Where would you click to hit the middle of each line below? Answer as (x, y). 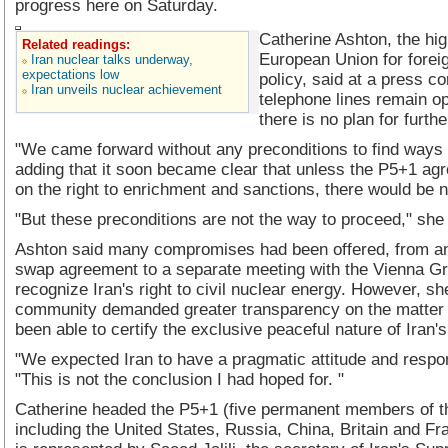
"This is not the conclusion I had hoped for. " (179, 379)
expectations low (70, 74)
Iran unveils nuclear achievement (126, 89)
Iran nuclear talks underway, (112, 59)
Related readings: (76, 44)
